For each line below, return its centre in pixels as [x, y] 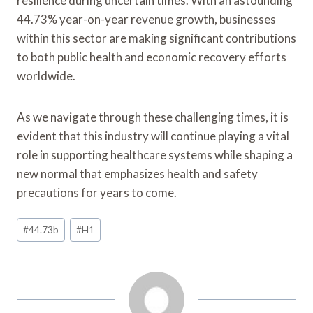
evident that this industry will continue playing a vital [153, 136]
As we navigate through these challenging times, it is [153, 117]
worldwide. [46, 75]
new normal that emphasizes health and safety [137, 173]
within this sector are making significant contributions [156, 38]
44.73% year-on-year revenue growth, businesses [146, 19]
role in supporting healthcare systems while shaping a [155, 154]
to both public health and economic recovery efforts [152, 57]
